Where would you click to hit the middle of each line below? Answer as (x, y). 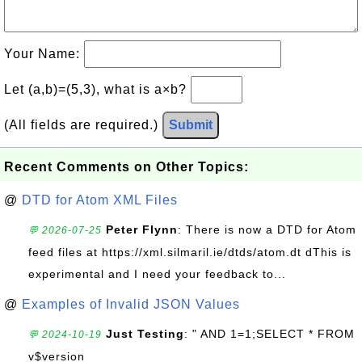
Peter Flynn (142, 229)
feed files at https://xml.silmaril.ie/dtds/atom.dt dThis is (190, 252)
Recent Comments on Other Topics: (126, 167)
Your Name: (44, 54)
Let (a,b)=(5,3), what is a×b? (97, 89)
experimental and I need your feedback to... (157, 274)
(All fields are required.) (83, 125)
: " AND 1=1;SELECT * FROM (269, 334)
